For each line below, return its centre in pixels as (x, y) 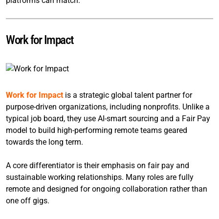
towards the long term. (44, 142)
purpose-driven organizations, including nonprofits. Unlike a (108, 107)
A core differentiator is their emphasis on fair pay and (98, 165)
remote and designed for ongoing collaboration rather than (107, 189)
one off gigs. (28, 200)
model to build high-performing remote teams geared (97, 130)
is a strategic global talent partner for (128, 95)
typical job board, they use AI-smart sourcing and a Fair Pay (108, 118)
